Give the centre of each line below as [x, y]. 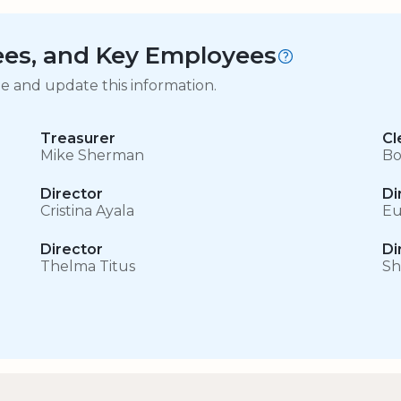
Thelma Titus [88, 267]
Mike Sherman [93, 156]
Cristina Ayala [88, 211]
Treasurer [78, 139]
